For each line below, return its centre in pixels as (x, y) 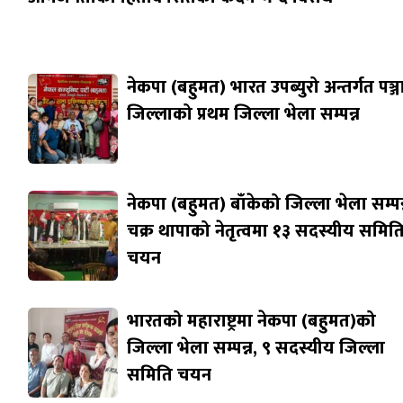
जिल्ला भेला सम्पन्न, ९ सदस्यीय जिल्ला (256, 349)
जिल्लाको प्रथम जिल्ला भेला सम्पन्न (244, 115)
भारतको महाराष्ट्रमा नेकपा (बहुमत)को (252, 322)
